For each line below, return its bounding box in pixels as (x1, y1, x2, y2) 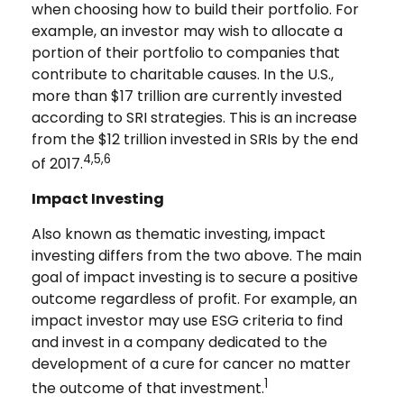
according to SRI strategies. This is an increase (32, 106, 357, 128)
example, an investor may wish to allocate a (32, 20, 343, 41)
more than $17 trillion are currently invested (32, 85, 342, 106)
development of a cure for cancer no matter (32, 353, 351, 374)
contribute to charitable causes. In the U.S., (32, 63, 334, 85)
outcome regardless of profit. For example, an (32, 288, 357, 309)
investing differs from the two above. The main (32, 244, 362, 266)
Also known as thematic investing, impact (32, 223, 326, 244)
